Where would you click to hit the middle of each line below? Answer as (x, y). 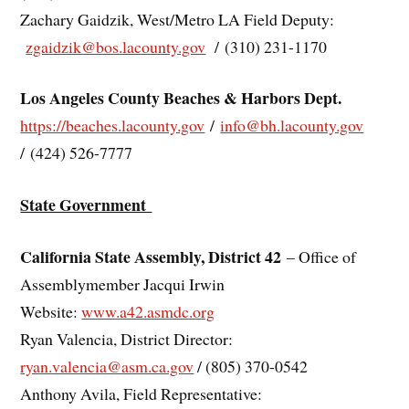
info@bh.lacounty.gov (292, 126)
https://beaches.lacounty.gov (113, 126)
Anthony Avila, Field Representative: (142, 393)
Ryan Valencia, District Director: (127, 338)
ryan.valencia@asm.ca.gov (107, 366)
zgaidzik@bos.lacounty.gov (116, 46)
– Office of (319, 256)
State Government (86, 205)
